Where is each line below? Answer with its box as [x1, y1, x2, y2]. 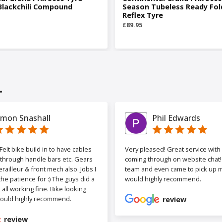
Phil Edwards [152, 112, 200, 123]
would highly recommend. [124, 174, 201, 184]
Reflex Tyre [122, 10, 163, 20]
